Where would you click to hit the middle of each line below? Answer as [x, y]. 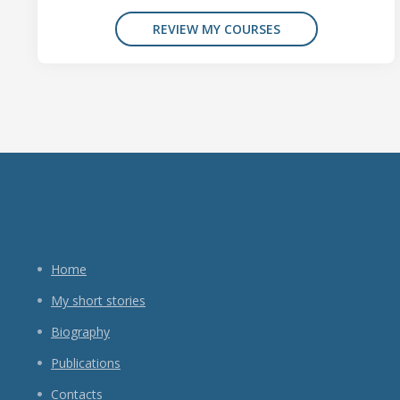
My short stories [98, 300]
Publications [86, 362]
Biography [80, 331]
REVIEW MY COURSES [216, 29]
